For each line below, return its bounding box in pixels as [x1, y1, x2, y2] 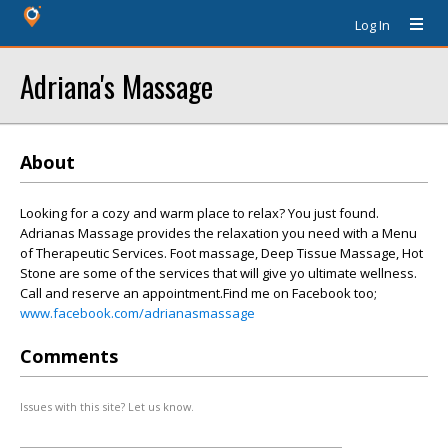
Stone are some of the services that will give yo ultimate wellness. [20, 264, 417, 282]
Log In [355, 16, 390, 34]
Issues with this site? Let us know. [20, 399, 194, 414]
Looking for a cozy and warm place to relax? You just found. [20, 204, 379, 222]
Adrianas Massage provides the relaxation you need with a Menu [20, 224, 417, 242]
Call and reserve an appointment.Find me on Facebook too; [20, 284, 377, 302]
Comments [20, 344, 118, 368]
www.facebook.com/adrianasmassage [20, 304, 255, 322]
